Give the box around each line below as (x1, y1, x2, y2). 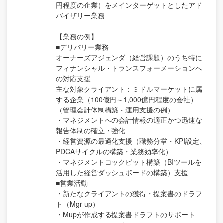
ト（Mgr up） (56, 198, 99, 209)
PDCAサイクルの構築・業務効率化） (56, 146, 172, 156)
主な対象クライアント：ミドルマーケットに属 (56, 83, 202, 94)
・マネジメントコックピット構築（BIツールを (56, 156, 202, 167)
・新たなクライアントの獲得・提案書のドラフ (56, 188, 202, 198)
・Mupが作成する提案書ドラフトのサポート (56, 209, 195, 219)
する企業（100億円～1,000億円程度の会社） (56, 94, 197, 104)
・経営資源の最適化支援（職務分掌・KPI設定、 (56, 135, 206, 146)
